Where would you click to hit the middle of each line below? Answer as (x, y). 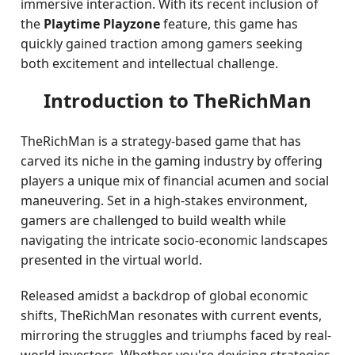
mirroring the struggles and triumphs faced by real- (176, 335)
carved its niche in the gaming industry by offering (172, 161)
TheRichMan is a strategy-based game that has (161, 141)
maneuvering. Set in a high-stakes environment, (164, 200)
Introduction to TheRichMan (177, 100)
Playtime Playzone (102, 24)
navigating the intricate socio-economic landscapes (175, 240)
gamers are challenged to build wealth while (154, 220)
